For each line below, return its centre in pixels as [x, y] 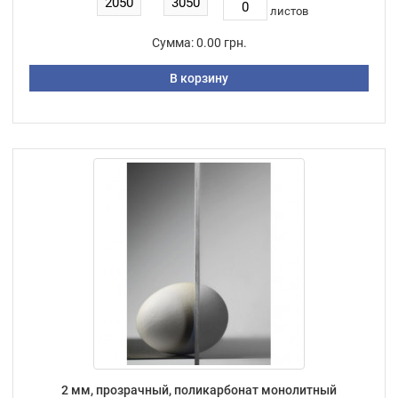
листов [289, 11]
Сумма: [172, 42]
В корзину [199, 78]
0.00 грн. [221, 42]
